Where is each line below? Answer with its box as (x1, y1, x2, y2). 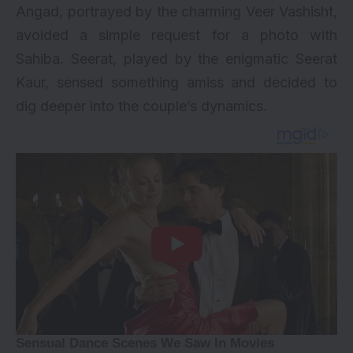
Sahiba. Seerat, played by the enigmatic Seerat (16, 50, 337, 68)
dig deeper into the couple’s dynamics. (16, 98, 267, 115)
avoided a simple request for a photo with (16, 27, 337, 44)
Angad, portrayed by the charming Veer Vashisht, (16, 3, 337, 20)
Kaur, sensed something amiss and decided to (16, 74, 337, 91)
